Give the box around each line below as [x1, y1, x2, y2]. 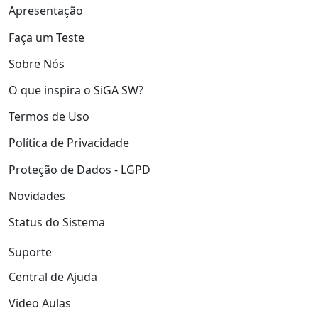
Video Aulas [9, 295, 71, 312]
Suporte [9, 243, 52, 260]
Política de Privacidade [9, 135, 129, 151]
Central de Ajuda [9, 268, 97, 285]
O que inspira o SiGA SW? [9, 82, 143, 98]
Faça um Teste [9, 29, 84, 45]
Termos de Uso [9, 109, 89, 125]
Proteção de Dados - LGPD [9, 161, 150, 177]
